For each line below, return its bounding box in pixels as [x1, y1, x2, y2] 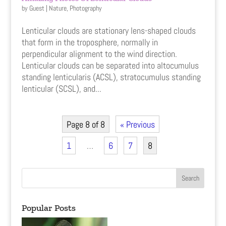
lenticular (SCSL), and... [21, 82, 101, 94]
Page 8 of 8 [67, 118, 105, 130]
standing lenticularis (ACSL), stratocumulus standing [21, 71, 201, 83]
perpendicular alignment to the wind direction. [21, 47, 177, 60]
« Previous [120, 118, 155, 130]
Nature [48, 3, 67, 13]
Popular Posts [21, 202, 76, 213]
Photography [69, 3, 102, 13]
